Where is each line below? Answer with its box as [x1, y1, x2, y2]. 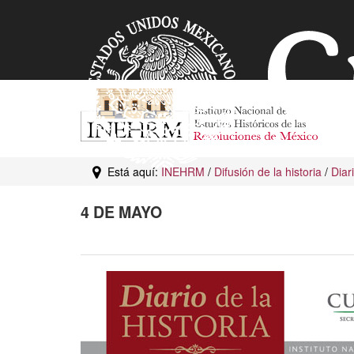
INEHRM [161, 164, 205, 179]
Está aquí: [101, 164, 161, 179]
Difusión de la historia [214, 164, 322, 179]
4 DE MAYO [81, 201, 162, 223]
